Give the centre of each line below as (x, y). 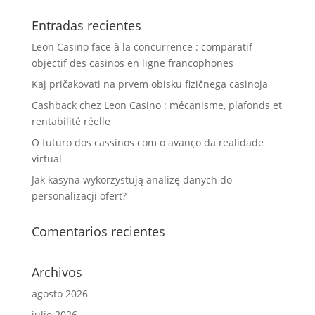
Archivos (57, 272)
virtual (46, 158)
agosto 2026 (59, 293)
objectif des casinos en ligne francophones (132, 63)
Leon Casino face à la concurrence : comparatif (142, 46)
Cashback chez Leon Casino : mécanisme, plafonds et (156, 105)
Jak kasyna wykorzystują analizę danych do (131, 179)
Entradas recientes (86, 25)
